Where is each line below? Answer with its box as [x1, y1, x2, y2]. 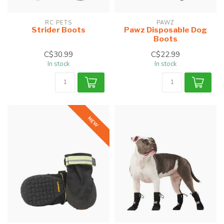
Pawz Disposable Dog [124, 24, 207, 34]
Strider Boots [31, 24, 85, 34]
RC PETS [45, 18, 72, 26]
